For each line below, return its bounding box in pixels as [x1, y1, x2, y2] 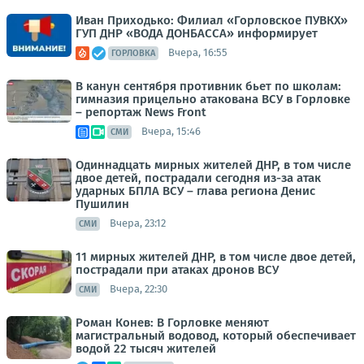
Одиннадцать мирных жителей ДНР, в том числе [76, 157, 351, 172]
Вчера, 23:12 [110, 217, 166, 230]
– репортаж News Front [76, 104, 206, 119]
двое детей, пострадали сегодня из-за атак [76, 170, 321, 185]
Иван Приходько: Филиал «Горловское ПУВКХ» [76, 12, 348, 28]
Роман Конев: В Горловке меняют [76, 314, 269, 330]
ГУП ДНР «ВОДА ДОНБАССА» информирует [76, 25, 318, 41]
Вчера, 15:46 [141, 125, 201, 138]
